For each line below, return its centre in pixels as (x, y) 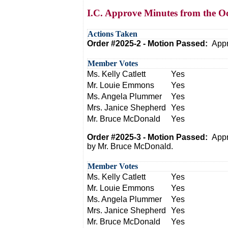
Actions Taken (112, 34)
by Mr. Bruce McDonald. (130, 146)
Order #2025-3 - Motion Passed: (149, 137)
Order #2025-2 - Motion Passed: (149, 44)
